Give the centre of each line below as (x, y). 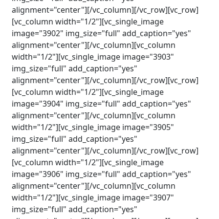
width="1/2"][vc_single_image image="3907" (93, 197)
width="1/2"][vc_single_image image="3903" (93, 57)
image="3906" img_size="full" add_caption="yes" (101, 174)
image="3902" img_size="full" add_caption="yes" (101, 33)
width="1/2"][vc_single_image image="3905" (93, 127)
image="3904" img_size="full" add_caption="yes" (101, 104)
